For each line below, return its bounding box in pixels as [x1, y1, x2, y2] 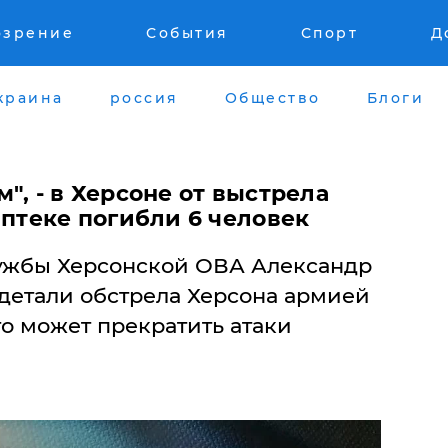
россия [109, 88, 179, 107]
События [146, 24, 229, 42]
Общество [224, 88, 321, 107]
